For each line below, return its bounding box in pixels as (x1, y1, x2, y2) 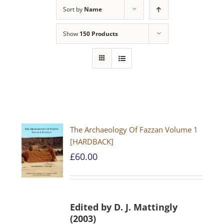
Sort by (62, 5, 84, 13)
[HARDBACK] (70, 136, 114, 146)
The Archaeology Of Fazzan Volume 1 (70, 124, 198, 134)
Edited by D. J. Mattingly (70, 200, 178, 213)
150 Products (79, 29, 118, 38)
